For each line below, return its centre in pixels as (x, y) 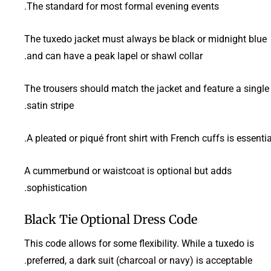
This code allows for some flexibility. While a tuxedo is (139, 243)
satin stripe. (50, 105)
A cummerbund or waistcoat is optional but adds (128, 171)
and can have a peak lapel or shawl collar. (115, 56)
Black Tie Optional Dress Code (111, 219)
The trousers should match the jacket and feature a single (147, 88)
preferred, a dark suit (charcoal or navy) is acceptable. (139, 260)
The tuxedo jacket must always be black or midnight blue (145, 39)
